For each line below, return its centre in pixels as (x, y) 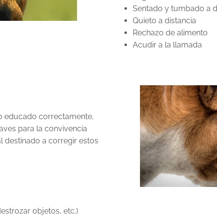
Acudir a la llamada (167, 45)
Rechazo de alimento (170, 32)
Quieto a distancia (164, 20)
